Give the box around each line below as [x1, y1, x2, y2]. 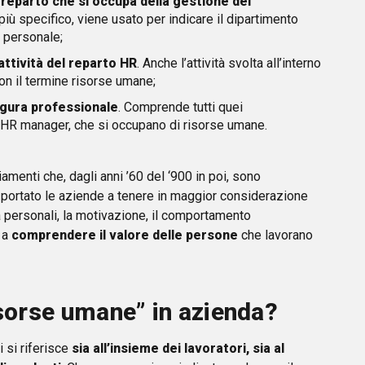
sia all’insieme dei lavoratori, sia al [72, 340, 284, 356]
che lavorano [238, 226, 313, 243]
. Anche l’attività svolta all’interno [137, 55, 321, 71]
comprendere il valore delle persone [11, 226, 238, 243]
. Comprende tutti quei [118, 99, 243, 115]
